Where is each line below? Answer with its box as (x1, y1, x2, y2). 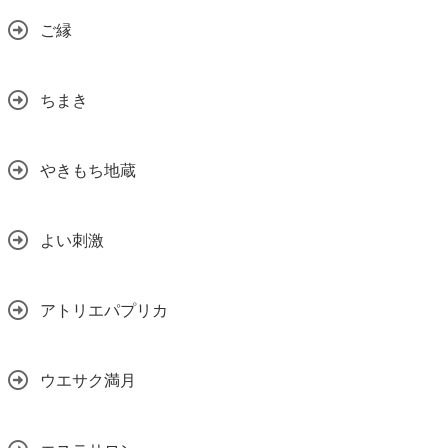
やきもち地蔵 (40, 162, 136, 180)
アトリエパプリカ (40, 302, 168, 320)
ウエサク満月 (40, 372, 136, 390)
